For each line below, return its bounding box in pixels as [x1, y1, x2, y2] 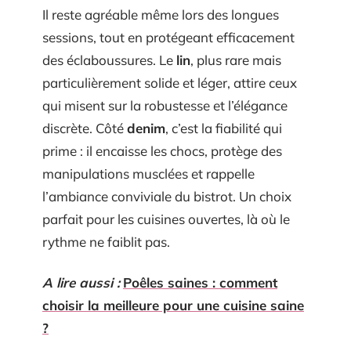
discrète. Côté [42, 120, 127, 136]
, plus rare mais [190, 52, 281, 68]
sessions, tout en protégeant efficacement [42, 29, 295, 45]
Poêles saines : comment [123, 273, 277, 291]
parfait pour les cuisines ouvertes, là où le [42, 211, 290, 227]
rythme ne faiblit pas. [42, 233, 170, 250]
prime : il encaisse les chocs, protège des [42, 143, 282, 159]
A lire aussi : [42, 273, 120, 291]
